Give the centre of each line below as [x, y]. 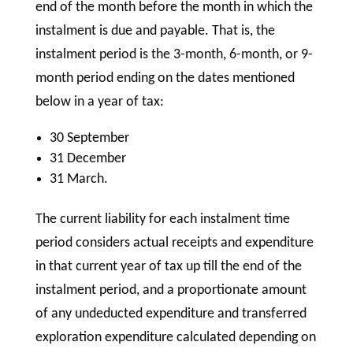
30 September [91, 139]
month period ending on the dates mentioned [165, 79]
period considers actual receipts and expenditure [174, 243]
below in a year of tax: [99, 102]
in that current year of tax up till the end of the [168, 267]
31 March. [80, 180]
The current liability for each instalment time [162, 220]
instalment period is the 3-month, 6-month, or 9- [174, 55]
